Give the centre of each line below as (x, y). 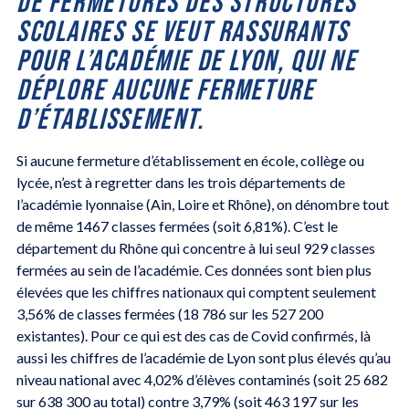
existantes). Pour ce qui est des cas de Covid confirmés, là (193, 335)
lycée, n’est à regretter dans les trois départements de (180, 182)
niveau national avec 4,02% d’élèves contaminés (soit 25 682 (202, 379)
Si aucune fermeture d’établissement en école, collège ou (190, 160)
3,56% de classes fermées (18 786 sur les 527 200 (169, 313)
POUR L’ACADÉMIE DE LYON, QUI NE (186, 61)
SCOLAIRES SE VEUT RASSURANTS (182, 32)
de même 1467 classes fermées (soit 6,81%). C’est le (177, 225)
